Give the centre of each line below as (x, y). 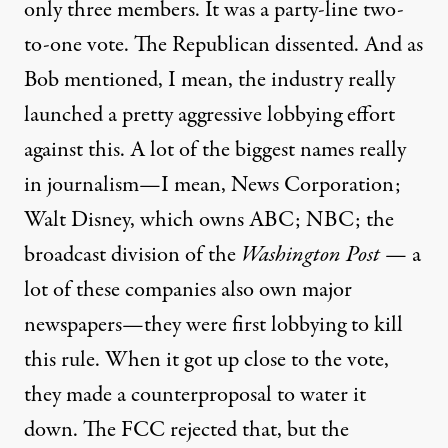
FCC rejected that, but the (235, 430)
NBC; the (350, 220)
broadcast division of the (132, 255)
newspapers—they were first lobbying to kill (213, 325)
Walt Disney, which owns (136, 220)
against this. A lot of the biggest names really (215, 150)
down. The (72, 430)
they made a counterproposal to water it (195, 395)
